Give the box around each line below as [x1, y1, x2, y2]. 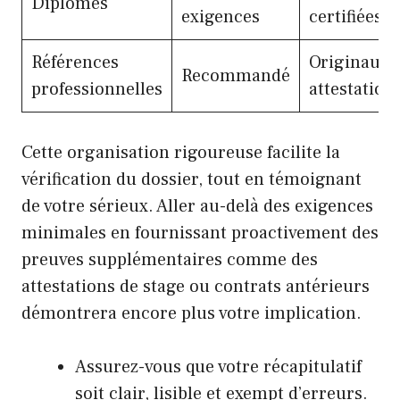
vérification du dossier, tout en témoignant [21, 168, 362, 192]
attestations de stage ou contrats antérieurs [21, 275, 370, 299]
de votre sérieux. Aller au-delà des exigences [21, 195, 373, 219]
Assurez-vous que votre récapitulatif [75, 355, 362, 379]
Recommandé [181, 64, 290, 88]
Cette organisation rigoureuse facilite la [21, 141, 340, 165]
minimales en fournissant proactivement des [21, 221, 379, 246]
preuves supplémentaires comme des [21, 248, 318, 272]
